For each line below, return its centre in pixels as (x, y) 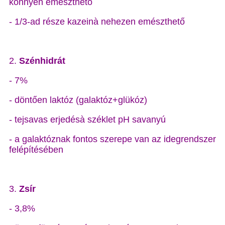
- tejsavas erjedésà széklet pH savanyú (87, 120)
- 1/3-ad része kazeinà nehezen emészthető (97, 22)
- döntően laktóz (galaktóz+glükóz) (78, 100)
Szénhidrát (42, 61)
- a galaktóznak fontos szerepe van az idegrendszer (113, 139)
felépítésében (36, 150)
